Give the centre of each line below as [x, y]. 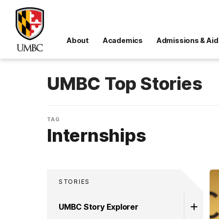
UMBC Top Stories [125, 84]
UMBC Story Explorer [99, 207]
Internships [97, 135]
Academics [122, 40]
